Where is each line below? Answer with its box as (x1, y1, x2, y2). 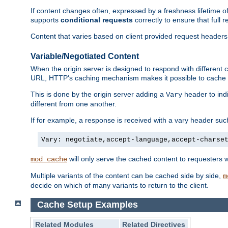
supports (31, 16, 61, 24)
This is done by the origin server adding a (31, 90, 166, 99)
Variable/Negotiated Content (31, 51, 139, 61)
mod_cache (31, 155, 67, 164)
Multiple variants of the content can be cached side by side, (31, 172, 223, 180)
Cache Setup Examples (37, 199, 138, 210)
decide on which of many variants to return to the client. (31, 181, 209, 190)
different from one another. (31, 100, 117, 108)
